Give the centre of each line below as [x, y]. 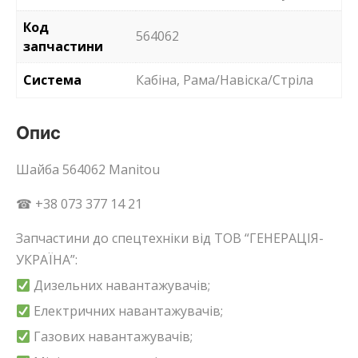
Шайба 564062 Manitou [88, 169]
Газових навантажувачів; [112, 336]
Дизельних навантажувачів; [121, 285]
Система [52, 80]
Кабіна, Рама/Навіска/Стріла [225, 80]
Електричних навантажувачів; [127, 310]
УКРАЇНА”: [47, 259]
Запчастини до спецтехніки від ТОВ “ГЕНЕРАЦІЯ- [170, 238]
